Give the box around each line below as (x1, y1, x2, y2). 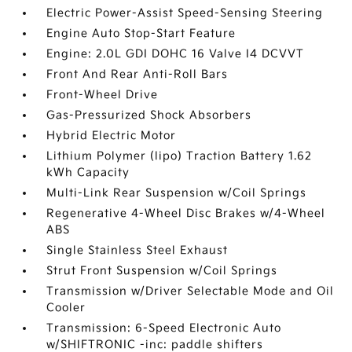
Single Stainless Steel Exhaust (46, 244, 229, 258)
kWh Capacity (46, 166, 130, 180)
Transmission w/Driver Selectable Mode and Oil (46, 284, 335, 299)
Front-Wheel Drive (46, 88, 159, 102)
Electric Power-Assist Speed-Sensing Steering (46, 6, 324, 20)
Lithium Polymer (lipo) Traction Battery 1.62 (46, 149, 313, 163)
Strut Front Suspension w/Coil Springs (46, 264, 278, 278)
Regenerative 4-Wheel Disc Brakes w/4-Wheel (46, 207, 326, 221)
